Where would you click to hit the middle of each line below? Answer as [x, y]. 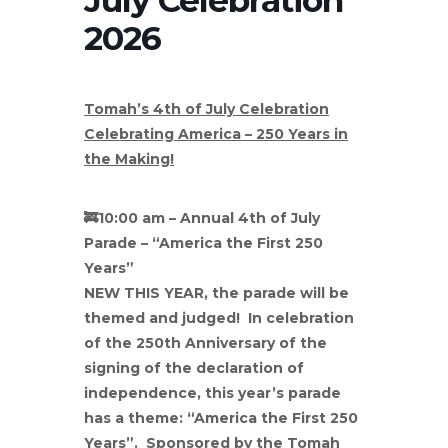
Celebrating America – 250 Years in [216, 133]
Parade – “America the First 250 [203, 242]
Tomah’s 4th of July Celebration [206, 108]
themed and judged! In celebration [219, 317]
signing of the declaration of [194, 367]
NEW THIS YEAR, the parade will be [216, 292]
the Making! [129, 158]
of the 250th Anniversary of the [205, 342]
